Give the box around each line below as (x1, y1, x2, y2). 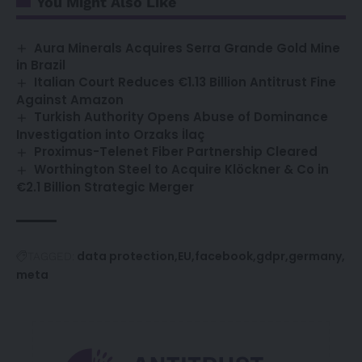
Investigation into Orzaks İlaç (16, 126, 204, 144)
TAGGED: (27, 249, 74, 263)
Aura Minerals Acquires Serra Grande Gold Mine (34, 39, 341, 57)
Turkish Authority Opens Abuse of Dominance (34, 108, 329, 126)
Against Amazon (16, 91, 124, 109)
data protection (77, 247, 175, 264)
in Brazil (16, 57, 65, 74)
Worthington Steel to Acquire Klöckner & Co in (34, 160, 330, 178)
